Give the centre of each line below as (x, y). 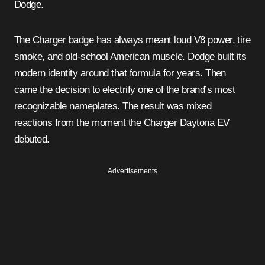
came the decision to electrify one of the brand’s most (125, 90)
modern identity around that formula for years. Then (120, 73)
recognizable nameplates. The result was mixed (113, 106)
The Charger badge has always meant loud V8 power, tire (132, 40)
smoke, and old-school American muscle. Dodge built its (130, 57)
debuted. (32, 140)
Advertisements (132, 171)
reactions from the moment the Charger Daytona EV (122, 123)
